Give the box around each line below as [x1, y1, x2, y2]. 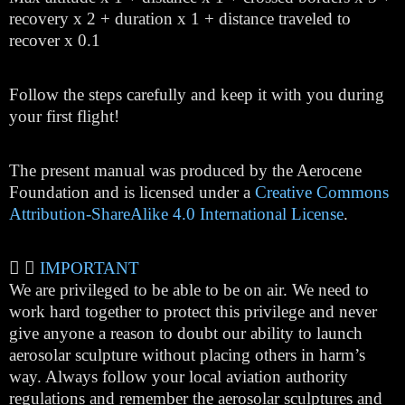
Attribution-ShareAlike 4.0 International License [9, 204, 344, 223]
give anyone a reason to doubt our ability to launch [9, 324, 363, 343]
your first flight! [9, 107, 119, 126]
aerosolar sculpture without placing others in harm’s [9, 345, 365, 364]
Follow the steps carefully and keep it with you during [9, 85, 384, 104]
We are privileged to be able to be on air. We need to [9, 280, 369, 299]
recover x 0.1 [9, 31, 100, 50]
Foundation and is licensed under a [9, 183, 255, 202]
